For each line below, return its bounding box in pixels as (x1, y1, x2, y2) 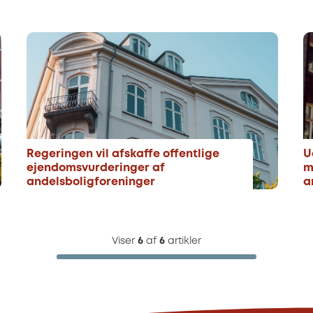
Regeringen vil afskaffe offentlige (27, 149, 219, 159)
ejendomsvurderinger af (27, 163, 165, 173)
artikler (165, 237, 201, 245)
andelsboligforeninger (27, 177, 155, 187)
